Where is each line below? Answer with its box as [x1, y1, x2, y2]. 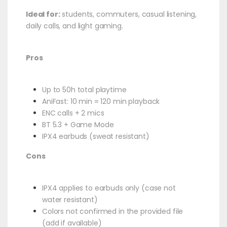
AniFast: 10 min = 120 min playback [42, 96, 160, 106]
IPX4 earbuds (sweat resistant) [42, 131, 149, 141]
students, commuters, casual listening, [60, 9, 197, 19]
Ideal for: [25, 9, 60, 19]
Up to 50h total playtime [42, 84, 127, 95]
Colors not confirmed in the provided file [42, 206, 183, 216]
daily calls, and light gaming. [25, 20, 123, 31]
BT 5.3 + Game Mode [42, 119, 114, 130]
